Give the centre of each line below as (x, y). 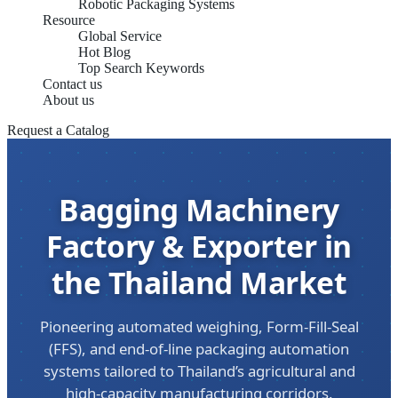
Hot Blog (104, 52)
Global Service (120, 36)
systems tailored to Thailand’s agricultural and (199, 371)
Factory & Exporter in (199, 246)
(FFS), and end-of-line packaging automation (199, 349)
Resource (69, 20)
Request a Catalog (58, 130)
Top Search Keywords (141, 68)
